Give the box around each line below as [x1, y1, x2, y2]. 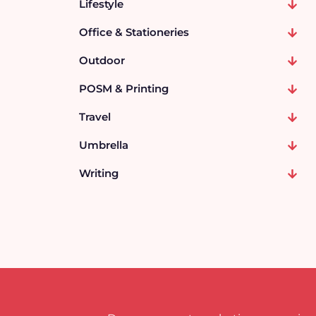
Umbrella [79, 138, 128, 152]
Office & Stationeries [79, 25, 189, 39]
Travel [79, 110, 111, 123]
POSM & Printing [79, 82, 169, 95]
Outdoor [79, 54, 125, 67]
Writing [79, 166, 119, 180]
